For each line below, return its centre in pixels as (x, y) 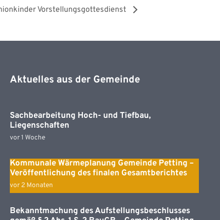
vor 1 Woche (27, 138)
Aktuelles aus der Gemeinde (75, 80)
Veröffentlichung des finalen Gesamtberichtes (98, 174)
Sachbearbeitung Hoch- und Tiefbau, (80, 116)
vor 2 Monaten (31, 186)
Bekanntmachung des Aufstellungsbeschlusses (100, 211)
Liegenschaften (39, 126)
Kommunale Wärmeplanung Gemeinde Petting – (102, 164)
